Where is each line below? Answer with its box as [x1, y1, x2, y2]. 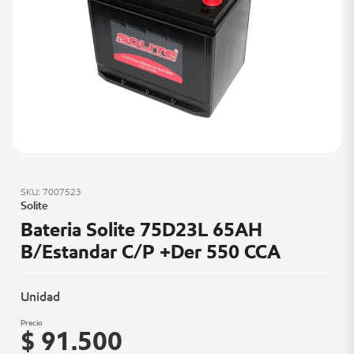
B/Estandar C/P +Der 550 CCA [21, 239, 281, 263]
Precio [21, 317, 43, 328]
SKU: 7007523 [21, 185, 81, 198]
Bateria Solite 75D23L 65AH [21, 217, 262, 241]
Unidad [21, 288, 60, 304]
